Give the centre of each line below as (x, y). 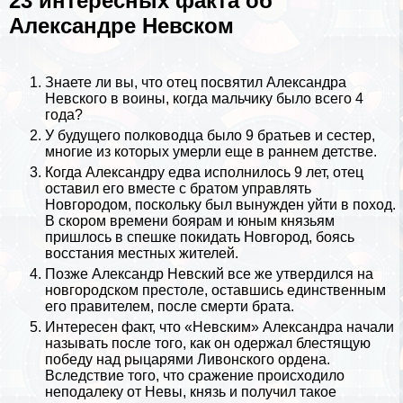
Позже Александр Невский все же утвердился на (209, 274)
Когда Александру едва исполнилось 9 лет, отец (204, 173)
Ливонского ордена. (262, 360)
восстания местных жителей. (142, 254)
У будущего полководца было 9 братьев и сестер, (210, 136)
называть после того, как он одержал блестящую (208, 344)
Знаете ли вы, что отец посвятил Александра (196, 83)
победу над (85, 360)
